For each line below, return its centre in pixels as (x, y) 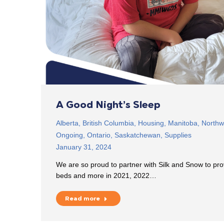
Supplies (178, 135)
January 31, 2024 (84, 147)
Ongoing (69, 135)
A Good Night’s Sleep (108, 104)
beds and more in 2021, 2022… (106, 175)
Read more (82, 198)
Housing (151, 123)
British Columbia (108, 123)
